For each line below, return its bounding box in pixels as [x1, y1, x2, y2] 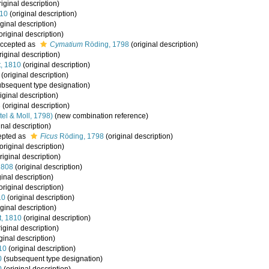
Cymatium [50, 40, 83, 49]
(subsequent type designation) [2, 255, 103, 263]
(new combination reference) [53, 112, 148, 120]
